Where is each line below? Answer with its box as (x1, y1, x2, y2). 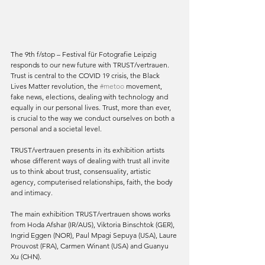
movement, (124, 82, 164, 91)
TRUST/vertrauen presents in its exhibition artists (11, 146, 166, 155)
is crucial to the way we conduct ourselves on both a (11, 114, 176, 123)
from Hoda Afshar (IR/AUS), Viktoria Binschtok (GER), (11, 220, 176, 230)
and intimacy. (11, 188, 53, 198)
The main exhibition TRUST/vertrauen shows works (11, 209, 172, 219)
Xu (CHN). (11, 252, 41, 261)
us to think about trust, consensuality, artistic (11, 167, 153, 176)
